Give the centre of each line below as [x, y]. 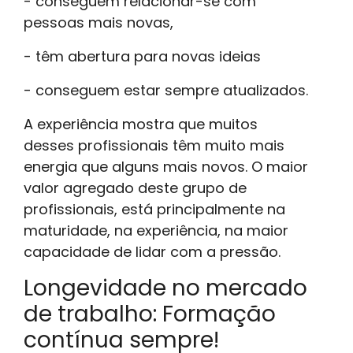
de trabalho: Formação [150, 314]
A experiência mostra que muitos [141, 124]
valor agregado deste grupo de [135, 188]
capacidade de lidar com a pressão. [152, 251]
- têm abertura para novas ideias [142, 56]
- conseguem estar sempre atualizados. [166, 90]
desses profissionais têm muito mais [154, 145]
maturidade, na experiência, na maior [156, 230]
